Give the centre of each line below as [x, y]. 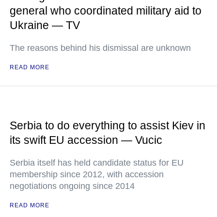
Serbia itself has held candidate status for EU [97, 163]
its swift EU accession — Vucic [86, 140]
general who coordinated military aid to [106, 11]
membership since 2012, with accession [87, 174]
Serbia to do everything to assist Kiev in [108, 125]
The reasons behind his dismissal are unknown [100, 48]
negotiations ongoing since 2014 [72, 186]
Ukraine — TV [45, 25]
